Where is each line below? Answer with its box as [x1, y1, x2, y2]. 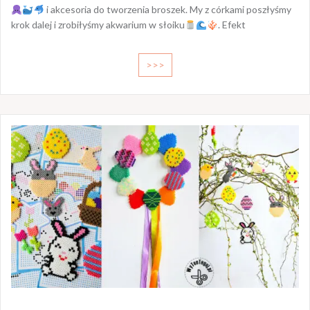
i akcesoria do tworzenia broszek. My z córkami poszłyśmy [44, 3, 291, 16]
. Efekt [217, 19, 246, 31]
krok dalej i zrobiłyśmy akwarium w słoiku [11, 19, 185, 31]
